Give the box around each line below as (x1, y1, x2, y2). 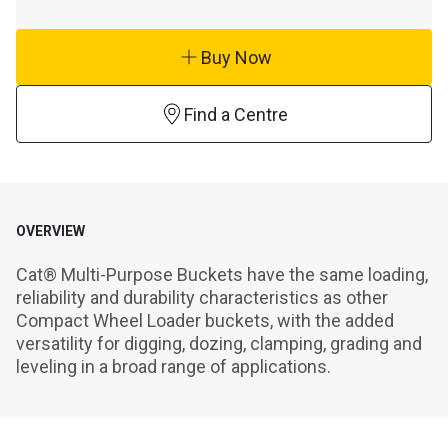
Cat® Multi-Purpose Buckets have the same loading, (16, 264, 428, 285)
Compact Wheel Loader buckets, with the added (16, 310, 394, 331)
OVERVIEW (16, 223, 85, 239)
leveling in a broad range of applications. (16, 356, 331, 377)
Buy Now (200, 46, 272, 68)
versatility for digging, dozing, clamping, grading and (16, 333, 422, 354)
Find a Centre (184, 103, 288, 125)
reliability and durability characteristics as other (16, 287, 388, 308)
